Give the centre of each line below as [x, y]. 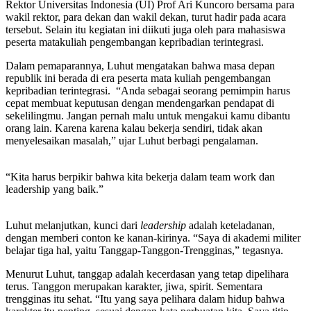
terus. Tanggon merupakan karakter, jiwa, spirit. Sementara [134, 286]
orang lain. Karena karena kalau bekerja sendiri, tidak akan [134, 128]
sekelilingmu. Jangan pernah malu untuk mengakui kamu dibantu [148, 115]
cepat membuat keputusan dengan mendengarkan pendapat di [140, 103]
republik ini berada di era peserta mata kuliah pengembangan [138, 78]
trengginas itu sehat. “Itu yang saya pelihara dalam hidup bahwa [145, 299]
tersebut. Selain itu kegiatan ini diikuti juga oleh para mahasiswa [145, 29]
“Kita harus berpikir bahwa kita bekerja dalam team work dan [140, 176]
